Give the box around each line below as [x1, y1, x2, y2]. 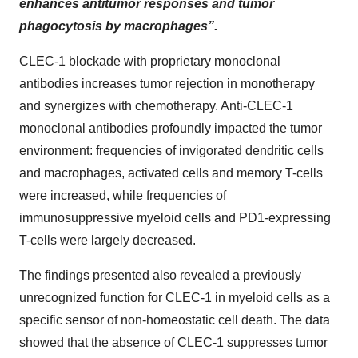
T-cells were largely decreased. [19, 233, 196, 247]
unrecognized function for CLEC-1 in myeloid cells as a [19, 290, 330, 304]
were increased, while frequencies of [19, 188, 226, 202]
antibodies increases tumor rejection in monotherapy [19, 76, 315, 90]
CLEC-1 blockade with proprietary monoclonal [19, 54, 280, 68]
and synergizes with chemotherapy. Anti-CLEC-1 [19, 98, 293, 113]
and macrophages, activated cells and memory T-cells [19, 165, 323, 180]
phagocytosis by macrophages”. [19, 18, 217, 33]
